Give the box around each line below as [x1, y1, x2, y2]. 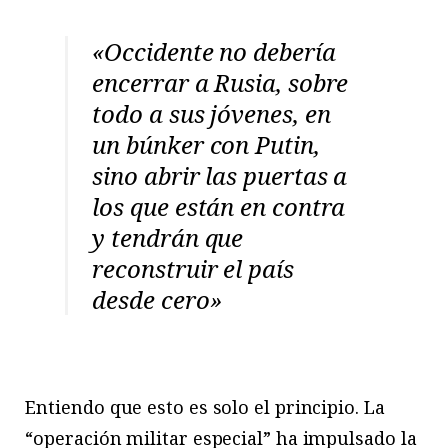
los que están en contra [92, 189, 346, 223]
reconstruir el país [92, 251, 294, 285]
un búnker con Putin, [92, 127, 320, 161]
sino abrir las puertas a [92, 158, 348, 192]
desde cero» [92, 282, 222, 316]
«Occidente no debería [92, 34, 336, 68]
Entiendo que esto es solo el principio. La [25, 395, 385, 420]
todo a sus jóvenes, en [92, 96, 331, 130]
